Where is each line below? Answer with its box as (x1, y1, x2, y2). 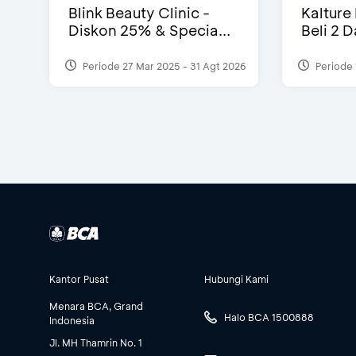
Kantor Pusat (49, 273, 109, 286)
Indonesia (49, 314, 95, 327)
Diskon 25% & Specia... (68, 21, 230, 41)
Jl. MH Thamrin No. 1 (49, 336, 142, 350)
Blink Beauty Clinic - (68, 3, 210, 23)
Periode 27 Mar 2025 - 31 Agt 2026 (80, 59, 246, 72)
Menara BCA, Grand (49, 300, 143, 313)
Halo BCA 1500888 (224, 311, 314, 323)
